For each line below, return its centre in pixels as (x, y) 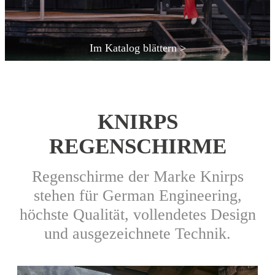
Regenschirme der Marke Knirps (137, 176)
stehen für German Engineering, (137, 195)
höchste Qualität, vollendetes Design (137, 214)
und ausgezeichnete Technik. (137, 233)
